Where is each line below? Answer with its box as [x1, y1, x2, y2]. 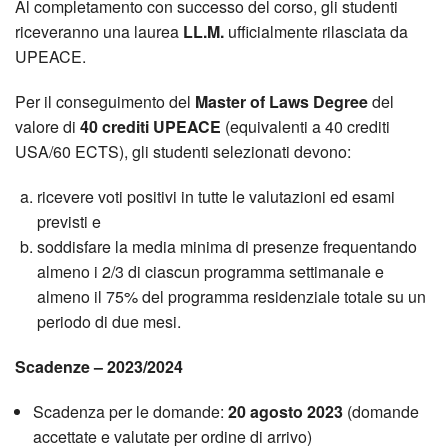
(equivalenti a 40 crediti [221, 114, 390, 138]
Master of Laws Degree [195, 89, 368, 113]
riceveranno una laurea [15, 19, 179, 43]
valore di [15, 114, 80, 138]
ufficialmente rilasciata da [224, 19, 408, 43]
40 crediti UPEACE [80, 114, 221, 138]
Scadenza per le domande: [32, 399, 228, 423]
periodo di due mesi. [37, 309, 182, 333]
